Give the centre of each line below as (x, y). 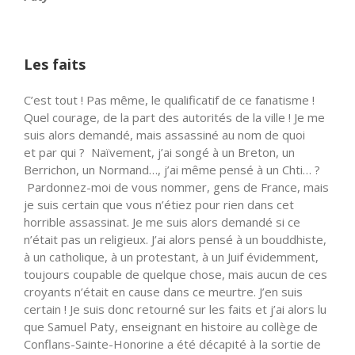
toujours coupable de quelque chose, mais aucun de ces (176, 275)
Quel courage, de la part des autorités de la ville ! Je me (174, 118)
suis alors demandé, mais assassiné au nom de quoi (164, 135)
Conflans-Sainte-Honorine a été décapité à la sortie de (172, 344)
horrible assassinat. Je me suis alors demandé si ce (162, 222)
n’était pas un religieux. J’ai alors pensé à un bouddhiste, (175, 240)
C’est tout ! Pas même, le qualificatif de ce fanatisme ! (169, 100)
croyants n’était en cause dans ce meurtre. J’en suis (163, 292)
